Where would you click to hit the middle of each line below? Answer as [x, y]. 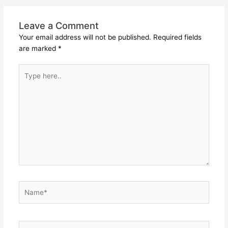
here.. [27, 81]
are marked [38, 48]
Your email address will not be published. [85, 37]
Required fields [177, 37]
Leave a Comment [59, 25]
